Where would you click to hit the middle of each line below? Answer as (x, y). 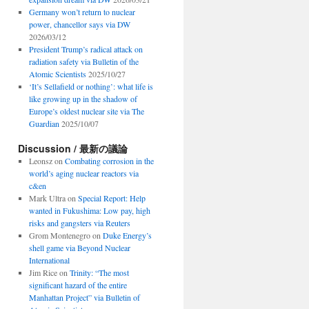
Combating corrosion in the (109, 161)
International (49, 260)
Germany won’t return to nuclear (82, 12)
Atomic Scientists (57, 74)
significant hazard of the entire (78, 285)
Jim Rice (43, 272)
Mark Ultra (47, 198)
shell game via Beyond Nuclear (79, 248)
